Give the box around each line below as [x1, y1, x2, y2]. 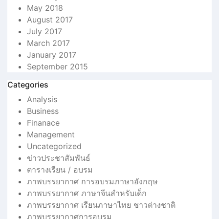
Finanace [27, 118, 60, 128]
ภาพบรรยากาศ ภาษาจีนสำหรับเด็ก [27, 188, 147, 198]
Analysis [27, 94, 57, 104]
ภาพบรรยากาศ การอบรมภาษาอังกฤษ [27, 176, 158, 186]
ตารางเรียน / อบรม [27, 165, 93, 175]
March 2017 [27, 38, 70, 48]
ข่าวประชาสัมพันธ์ [27, 153, 90, 163]
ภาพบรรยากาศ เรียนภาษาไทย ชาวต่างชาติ [27, 200, 175, 210]
